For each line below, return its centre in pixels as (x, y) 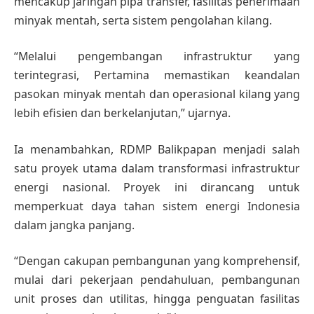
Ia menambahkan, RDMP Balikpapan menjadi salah (157, 149)
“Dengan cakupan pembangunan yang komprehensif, (157, 261)
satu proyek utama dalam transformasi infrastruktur (157, 168)
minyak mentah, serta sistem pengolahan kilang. (143, 20)
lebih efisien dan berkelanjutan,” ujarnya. (122, 113)
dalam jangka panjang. (74, 225)
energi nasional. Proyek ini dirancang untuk (157, 187)
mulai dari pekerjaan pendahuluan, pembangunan (157, 280)
